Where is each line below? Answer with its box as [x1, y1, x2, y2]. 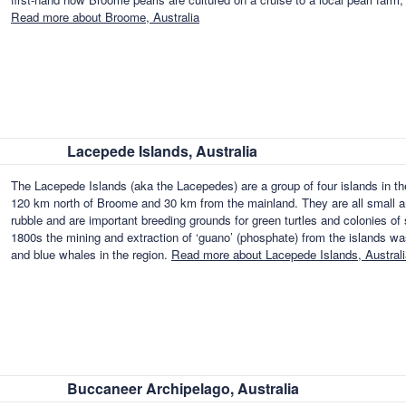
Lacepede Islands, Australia [67, 140, 257, 161]
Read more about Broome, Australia [11, 8, 199, 26]
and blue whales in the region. [11, 246, 171, 264]
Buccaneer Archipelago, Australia [67, 378, 299, 399]
